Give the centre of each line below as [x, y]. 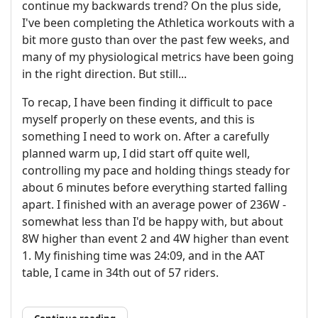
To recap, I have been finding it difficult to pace [147, 102]
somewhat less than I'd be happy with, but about [153, 221]
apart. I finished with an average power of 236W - [154, 204]
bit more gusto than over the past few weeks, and [156, 39]
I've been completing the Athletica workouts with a [158, 22]
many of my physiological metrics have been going [158, 56]
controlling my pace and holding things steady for [156, 170]
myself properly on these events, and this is [138, 119]
